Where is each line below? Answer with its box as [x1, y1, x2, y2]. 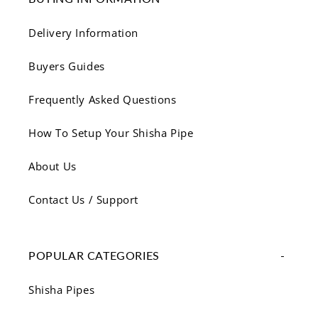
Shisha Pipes [28, 283, 95, 297]
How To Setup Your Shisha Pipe [28, 126, 194, 140]
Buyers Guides [28, 59, 105, 73]
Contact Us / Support [28, 192, 138, 207]
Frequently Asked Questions [28, 92, 177, 106]
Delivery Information [28, 26, 138, 40]
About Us [28, 159, 77, 173]
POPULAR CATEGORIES [28, 248, 160, 262]
